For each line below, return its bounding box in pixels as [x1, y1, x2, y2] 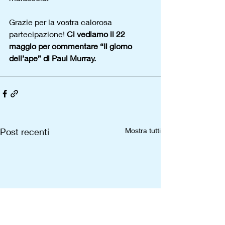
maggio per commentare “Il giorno [9, 41, 134, 51]
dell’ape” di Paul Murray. [9, 53, 96, 63]
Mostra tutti [125, 126, 161, 135]
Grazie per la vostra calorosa [9, 17, 114, 27]
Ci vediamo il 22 [67, 29, 127, 39]
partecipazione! [9, 29, 67, 39]
